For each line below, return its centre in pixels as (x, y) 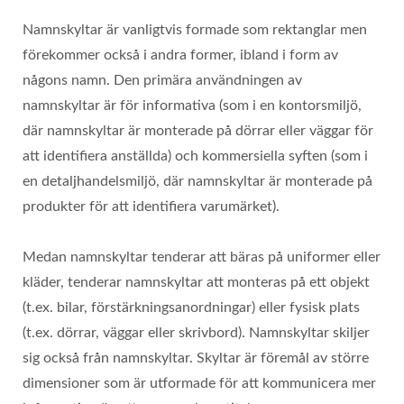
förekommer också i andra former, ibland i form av (180, 55)
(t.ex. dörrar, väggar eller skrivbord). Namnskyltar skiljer (196, 333)
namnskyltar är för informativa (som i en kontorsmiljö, (192, 106)
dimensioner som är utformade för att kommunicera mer (199, 383)
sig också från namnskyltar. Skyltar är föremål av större (196, 358)
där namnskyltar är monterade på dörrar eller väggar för (198, 131)
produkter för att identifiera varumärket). (151, 207)
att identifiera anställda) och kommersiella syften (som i (195, 156)
